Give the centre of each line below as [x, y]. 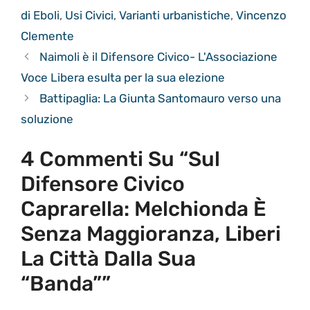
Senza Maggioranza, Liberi [151, 234]
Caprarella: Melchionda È [144, 209]
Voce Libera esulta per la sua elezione [123, 77]
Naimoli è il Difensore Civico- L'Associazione [159, 56]
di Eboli [40, 15]
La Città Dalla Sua [108, 259]
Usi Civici [89, 15]
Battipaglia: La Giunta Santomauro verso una [161, 98]
